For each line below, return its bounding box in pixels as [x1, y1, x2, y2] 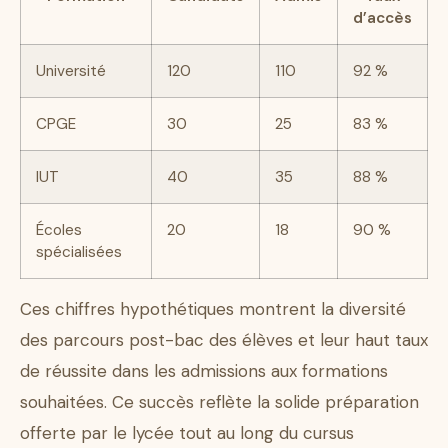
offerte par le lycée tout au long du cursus [20, 422, 354, 445]
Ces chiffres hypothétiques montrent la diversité [20, 298, 406, 321]
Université [36, 61, 106, 82]
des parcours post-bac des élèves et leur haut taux [20, 329, 428, 352]
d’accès [353, 8, 412, 29]
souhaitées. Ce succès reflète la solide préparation [20, 391, 419, 414]
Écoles [36, 220, 82, 241]
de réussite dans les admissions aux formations [20, 360, 388, 383]
